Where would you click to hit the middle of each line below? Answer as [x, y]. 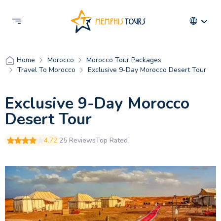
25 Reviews [77, 140]
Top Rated [112, 140]
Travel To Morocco [46, 70]
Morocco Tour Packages [124, 60]
